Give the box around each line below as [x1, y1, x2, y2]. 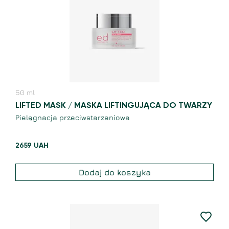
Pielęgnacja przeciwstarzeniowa [15, 113, 130, 122]
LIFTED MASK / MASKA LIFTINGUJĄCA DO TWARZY [15, 102, 212, 110]
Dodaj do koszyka [78, 168, 151, 177]
